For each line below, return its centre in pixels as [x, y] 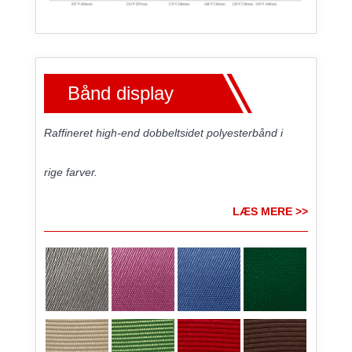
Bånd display [120, 93]
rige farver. [70, 172]
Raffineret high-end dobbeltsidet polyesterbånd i [163, 132]
